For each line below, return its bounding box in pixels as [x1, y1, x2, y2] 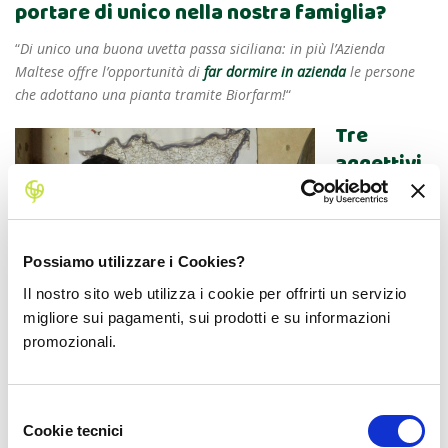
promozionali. [23, 332, 117, 350]
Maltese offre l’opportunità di [15, 61, 204, 81]
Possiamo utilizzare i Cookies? [23, 253, 246, 270]
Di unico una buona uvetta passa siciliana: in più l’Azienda [20, 38, 385, 58]
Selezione [7, 401, 72, 419]
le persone [346, 61, 415, 81]
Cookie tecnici [23, 421, 124, 439]
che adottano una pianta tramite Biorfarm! [15, 84, 286, 104]
